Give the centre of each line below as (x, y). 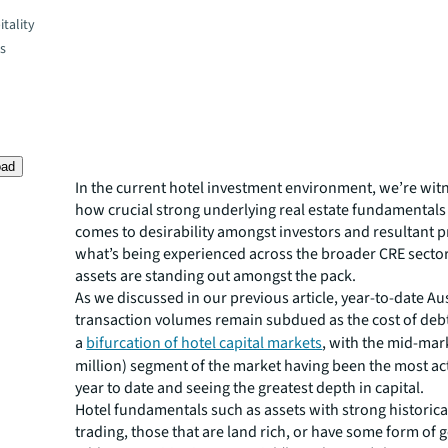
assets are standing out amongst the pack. (216, 276)
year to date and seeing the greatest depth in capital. (250, 388)
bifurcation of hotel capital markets (204, 343)
